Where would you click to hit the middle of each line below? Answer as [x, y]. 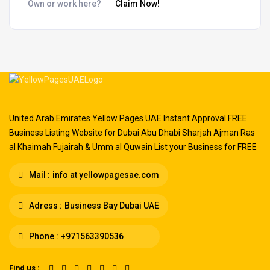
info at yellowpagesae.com [106, 174]
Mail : [39, 174]
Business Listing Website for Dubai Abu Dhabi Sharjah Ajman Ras [132, 132]
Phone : [43, 236]
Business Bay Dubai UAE [112, 205]
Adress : [45, 205]
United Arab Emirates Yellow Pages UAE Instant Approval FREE [128, 118]
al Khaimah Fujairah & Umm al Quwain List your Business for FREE [133, 147]
